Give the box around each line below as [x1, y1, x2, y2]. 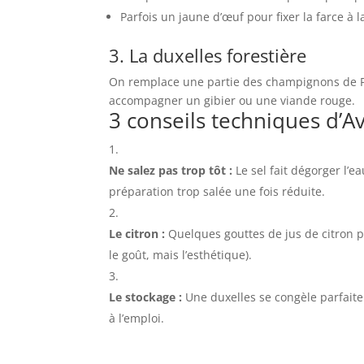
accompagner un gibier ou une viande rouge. [109, 93, 356, 109]
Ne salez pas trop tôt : [109, 162, 233, 179]
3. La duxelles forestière [109, 43, 307, 68]
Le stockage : [109, 289, 183, 305]
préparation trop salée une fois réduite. [109, 184, 326, 200]
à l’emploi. [109, 310, 165, 327]
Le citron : [109, 226, 166, 242]
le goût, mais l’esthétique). [109, 247, 253, 263]
